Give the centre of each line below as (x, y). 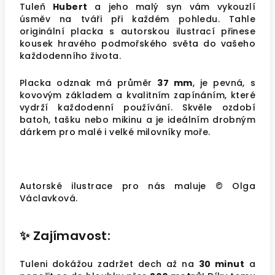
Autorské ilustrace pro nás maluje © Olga (137, 186)
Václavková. (49, 198)
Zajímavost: (73, 236)
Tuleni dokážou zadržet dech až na (109, 264)
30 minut (222, 264)
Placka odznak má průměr (89, 83)
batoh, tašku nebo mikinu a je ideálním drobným (137, 120)
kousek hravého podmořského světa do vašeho (137, 44)
